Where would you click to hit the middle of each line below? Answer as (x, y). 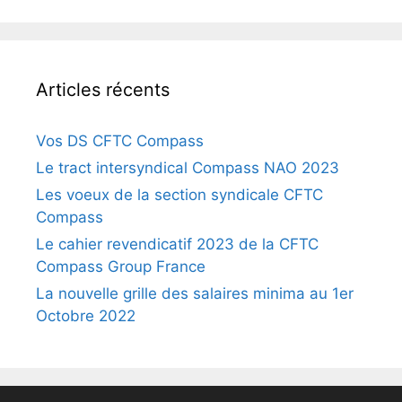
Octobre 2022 (86, 316)
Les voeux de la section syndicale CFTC (179, 195)
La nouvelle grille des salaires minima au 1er (195, 293)
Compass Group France (121, 267)
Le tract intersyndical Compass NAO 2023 (188, 168)
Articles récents (103, 90)
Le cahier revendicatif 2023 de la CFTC (177, 244)
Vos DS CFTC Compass (120, 141)
